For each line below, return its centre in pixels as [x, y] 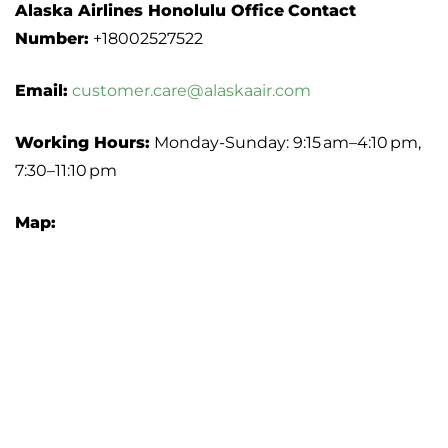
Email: [41, 91]
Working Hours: [82, 143]
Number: [52, 39]
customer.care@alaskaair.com [191, 91]
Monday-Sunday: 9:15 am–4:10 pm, [285, 143]
